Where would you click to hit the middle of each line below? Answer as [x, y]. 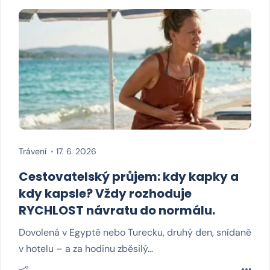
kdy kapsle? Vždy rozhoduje [105, 193]
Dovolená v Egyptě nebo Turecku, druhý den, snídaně [135, 232]
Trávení [33, 151]
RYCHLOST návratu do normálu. [117, 210]
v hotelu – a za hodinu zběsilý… [86, 249]
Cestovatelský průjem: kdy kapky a [129, 177]
